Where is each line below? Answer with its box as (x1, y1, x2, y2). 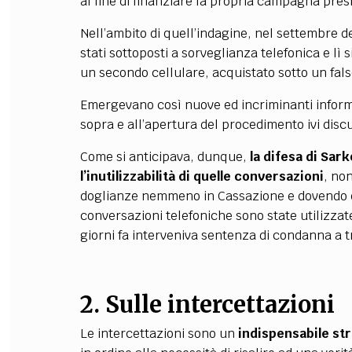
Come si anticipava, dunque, (79, 148, 250, 165)
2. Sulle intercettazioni (79, 291, 335, 319)
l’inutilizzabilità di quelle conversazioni (79, 168, 324, 185)
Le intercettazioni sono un (79, 325, 238, 342)
